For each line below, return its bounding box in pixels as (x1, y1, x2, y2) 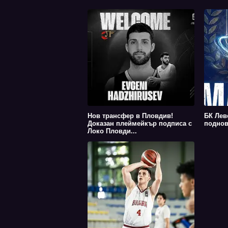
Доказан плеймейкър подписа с (88, 120, 192, 128)
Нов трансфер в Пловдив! (88, 112, 173, 120)
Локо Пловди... (88, 127, 137, 135)
